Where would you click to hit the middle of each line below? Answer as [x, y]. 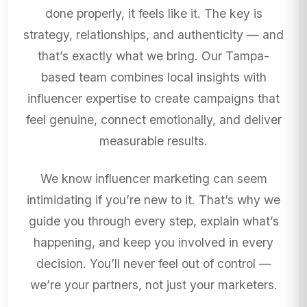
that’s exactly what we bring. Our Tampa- [153, 56]
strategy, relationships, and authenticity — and [153, 35]
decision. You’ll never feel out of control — [153, 264]
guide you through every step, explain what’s [153, 221]
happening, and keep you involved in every [153, 243]
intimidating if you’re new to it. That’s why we [153, 200]
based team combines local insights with [153, 77]
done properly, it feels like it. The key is [153, 14]
